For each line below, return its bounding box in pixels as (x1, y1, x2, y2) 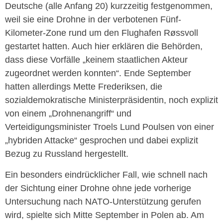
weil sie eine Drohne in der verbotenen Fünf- (5, 14, 181, 25)
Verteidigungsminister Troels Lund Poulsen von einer (5, 122, 214, 132)
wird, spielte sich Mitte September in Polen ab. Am (5, 210, 204, 220)
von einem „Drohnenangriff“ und (5, 109, 131, 119)
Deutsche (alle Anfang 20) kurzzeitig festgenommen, (5, 1, 213, 11)
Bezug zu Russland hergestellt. (5, 149, 128, 159)
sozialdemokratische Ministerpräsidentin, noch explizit (5, 95, 218, 106)
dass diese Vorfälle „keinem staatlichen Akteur (5, 55, 188, 65)
